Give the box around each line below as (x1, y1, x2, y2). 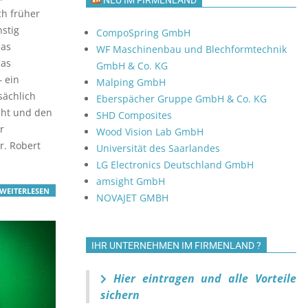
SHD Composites (96, 109, 172, 122)
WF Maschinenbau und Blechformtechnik (96, 43, 287, 56)
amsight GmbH (96, 175, 165, 188)
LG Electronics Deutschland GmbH (96, 158, 254, 171)
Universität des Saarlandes (96, 142, 220, 155)
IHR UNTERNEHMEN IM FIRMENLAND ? (91, 240, 261, 251)
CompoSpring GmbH (96, 26, 190, 39)
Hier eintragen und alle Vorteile (107, 271, 296, 286)
